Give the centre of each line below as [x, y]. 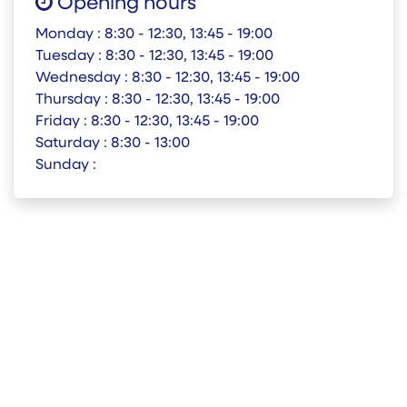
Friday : [63, 122]
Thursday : [74, 100]
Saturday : [73, 144]
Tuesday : [70, 56]
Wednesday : [84, 78]
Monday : [70, 35]
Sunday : [66, 165]
